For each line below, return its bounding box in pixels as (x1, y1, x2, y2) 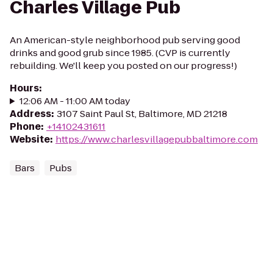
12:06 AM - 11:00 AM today (19, 94, 130, 107)
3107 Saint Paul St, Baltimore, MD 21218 (57, 107, 227, 120)
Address (10, 107, 51, 120)
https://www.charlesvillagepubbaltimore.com (55, 133, 258, 146)
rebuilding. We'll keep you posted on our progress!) (10, 59, 237, 72)
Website (10, 133, 50, 146)
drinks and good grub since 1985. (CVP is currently (10, 46, 230, 59)
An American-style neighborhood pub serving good (10, 34, 240, 46)
